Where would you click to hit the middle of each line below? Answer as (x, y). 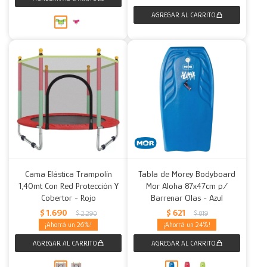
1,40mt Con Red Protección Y (68, 186)
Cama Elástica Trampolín (68, 174)
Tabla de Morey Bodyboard (187, 174)
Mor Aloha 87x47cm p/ (187, 186)
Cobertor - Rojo (68, 198)
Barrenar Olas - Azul (187, 198)
